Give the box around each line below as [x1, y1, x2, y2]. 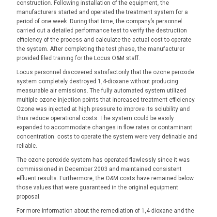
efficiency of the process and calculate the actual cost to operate [16, 36, 191, 43]
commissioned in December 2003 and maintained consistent [16, 165, 182, 172]
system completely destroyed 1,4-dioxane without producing [16, 77, 178, 85]
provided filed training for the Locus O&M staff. [16, 54, 140, 62]
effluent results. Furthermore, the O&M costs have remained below [16, 174, 194, 182]
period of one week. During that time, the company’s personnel [16, 17, 183, 25]
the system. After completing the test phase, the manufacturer [16, 45, 185, 52]
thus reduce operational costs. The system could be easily [16, 114, 174, 122]
